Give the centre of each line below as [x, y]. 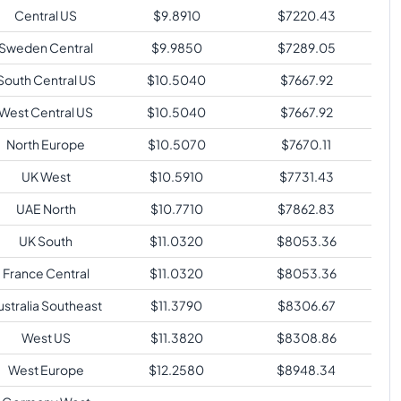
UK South [46, 240]
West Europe [46, 369]
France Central [46, 273]
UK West [46, 176]
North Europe [46, 144]
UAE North [46, 208]
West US [46, 337]
